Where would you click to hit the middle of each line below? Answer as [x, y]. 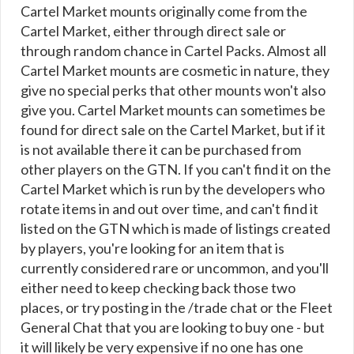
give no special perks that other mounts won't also [173, 90]
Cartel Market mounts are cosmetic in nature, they [175, 70]
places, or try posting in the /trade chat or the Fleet [177, 307]
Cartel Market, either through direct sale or [153, 31]
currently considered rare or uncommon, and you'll [175, 268]
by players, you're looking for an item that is [153, 248]
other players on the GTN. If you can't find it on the [176, 169]
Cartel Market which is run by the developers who [173, 189]
